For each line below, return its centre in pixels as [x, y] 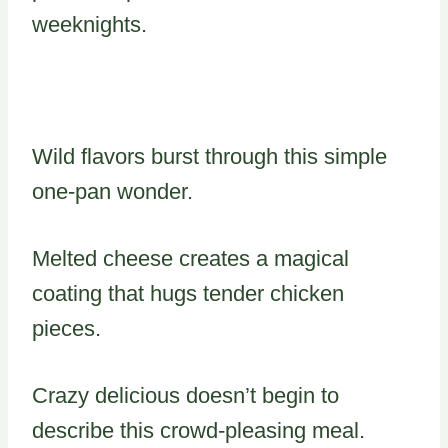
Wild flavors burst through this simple [209, 156]
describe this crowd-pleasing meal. [198, 430]
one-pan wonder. [112, 191]
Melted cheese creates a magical [190, 258]
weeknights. [89, 24]
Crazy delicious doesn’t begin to [185, 395]
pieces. [66, 328]
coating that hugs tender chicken [188, 293]
